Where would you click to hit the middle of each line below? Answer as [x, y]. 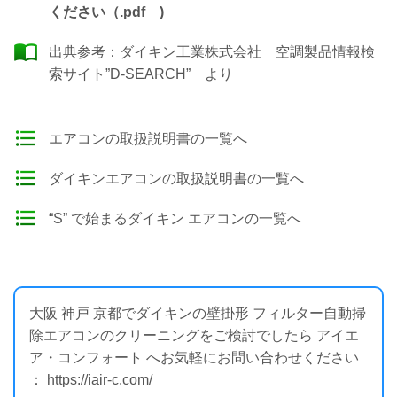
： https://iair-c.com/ [91, 380]
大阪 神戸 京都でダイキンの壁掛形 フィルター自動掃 [198, 313]
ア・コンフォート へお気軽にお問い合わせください [194, 358]
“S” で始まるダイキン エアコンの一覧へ [175, 218]
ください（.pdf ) [106, 12]
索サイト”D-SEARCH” [120, 74]
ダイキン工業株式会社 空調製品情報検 [247, 52]
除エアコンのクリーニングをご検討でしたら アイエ [194, 335]
